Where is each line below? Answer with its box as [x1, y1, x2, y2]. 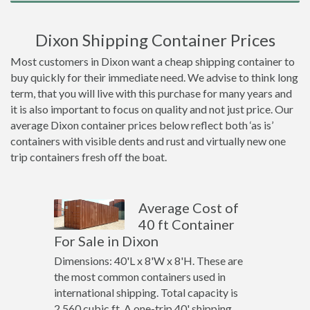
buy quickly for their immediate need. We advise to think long [10, 71, 298, 84]
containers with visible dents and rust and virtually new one [10, 134, 286, 147]
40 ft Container [138, 216, 235, 232]
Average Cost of [138, 199, 239, 216]
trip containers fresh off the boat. [10, 150, 167, 163]
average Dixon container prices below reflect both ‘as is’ [10, 118, 273, 131]
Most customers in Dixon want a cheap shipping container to [10, 55, 295, 68]
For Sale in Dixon [53, 232, 158, 249]
